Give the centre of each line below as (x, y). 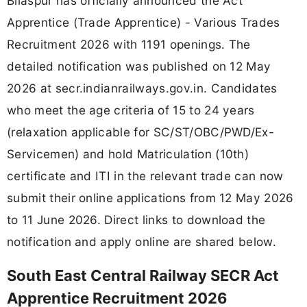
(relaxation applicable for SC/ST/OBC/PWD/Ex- (141, 132)
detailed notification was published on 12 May (139, 66)
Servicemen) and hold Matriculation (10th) (128, 153)
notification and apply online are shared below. (142, 241)
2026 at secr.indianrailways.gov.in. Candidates (142, 88)
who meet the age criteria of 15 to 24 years (131, 110)
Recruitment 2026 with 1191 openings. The (129, 44)
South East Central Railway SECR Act (143, 276)
